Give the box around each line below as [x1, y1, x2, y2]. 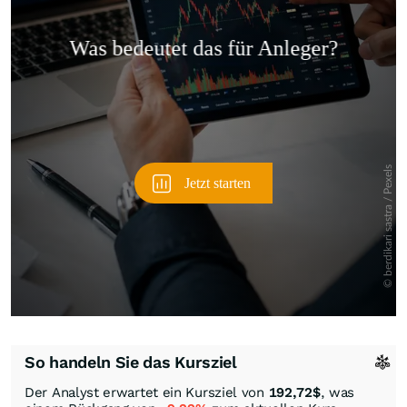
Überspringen [296, 47, 368, 64]
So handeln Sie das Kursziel [25, 352, 237, 372]
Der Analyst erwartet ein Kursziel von [25, 384, 269, 402]
